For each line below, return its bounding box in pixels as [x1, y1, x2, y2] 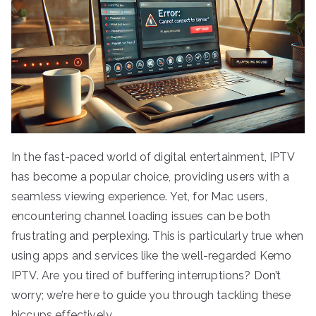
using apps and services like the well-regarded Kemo [11, 248, 292, 262]
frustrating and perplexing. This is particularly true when [11, 229, 304, 243]
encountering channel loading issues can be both [11, 209, 271, 223]
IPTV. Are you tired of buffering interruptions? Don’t [11, 268, 281, 282]
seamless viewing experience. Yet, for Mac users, [11, 189, 267, 203]
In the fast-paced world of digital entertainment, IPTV [11, 150, 295, 164]
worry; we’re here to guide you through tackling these [11, 288, 291, 302]
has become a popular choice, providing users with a [11, 169, 290, 183]
